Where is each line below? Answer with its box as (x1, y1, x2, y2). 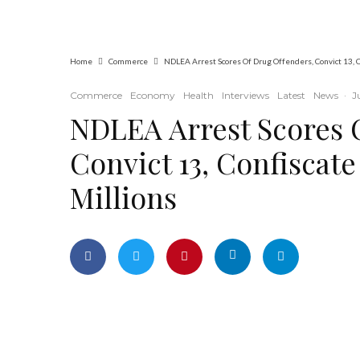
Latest (277, 89, 305, 101)
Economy (130, 89, 175, 101)
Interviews (222, 89, 269, 101)
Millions (70, 178, 177, 216)
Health (183, 89, 214, 101)
